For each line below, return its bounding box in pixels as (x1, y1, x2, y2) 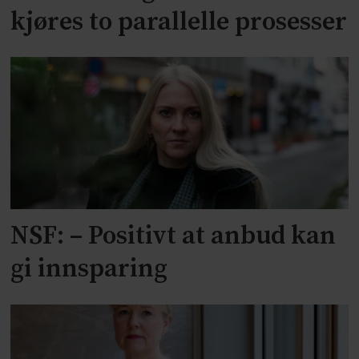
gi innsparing (10, 253, 168, 286)
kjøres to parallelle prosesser (10, 6, 348, 38)
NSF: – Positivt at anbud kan (10, 220, 337, 253)
